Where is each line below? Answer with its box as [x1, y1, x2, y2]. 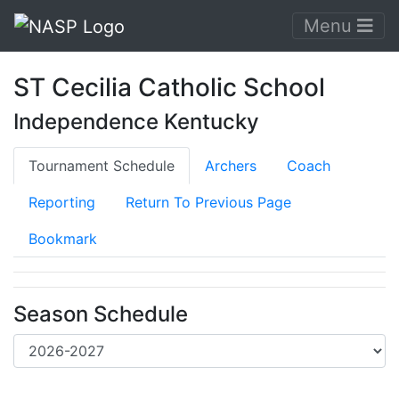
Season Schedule [13, 300, 188, 327]
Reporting [28, 192, 95, 211]
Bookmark [28, 229, 97, 248]
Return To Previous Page [126, 192, 291, 211]
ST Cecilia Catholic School [13, 71, 325, 102]
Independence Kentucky [13, 108, 259, 134]
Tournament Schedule [28, 156, 175, 175]
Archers [205, 156, 256, 175]
